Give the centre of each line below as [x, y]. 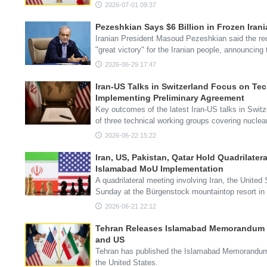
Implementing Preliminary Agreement [170, 98]
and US [110, 240]
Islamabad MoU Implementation [159, 169]
